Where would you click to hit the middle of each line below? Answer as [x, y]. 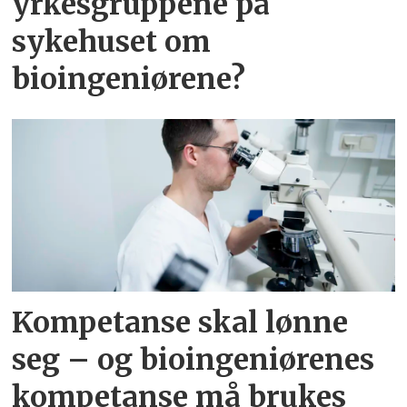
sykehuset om [112, 42]
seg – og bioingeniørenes [194, 360]
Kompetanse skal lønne [180, 323]
